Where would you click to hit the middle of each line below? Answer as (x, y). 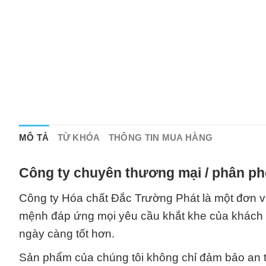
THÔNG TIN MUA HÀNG (161, 137)
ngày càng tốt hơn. (67, 233)
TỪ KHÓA (79, 137)
